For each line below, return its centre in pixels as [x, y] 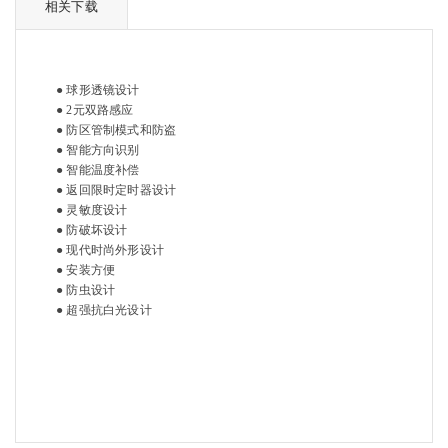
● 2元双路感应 [95, 110]
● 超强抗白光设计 [104, 310]
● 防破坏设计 [92, 230]
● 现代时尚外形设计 [110, 250]
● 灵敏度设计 [92, 210]
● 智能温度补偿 [98, 170]
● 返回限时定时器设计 [116, 190]
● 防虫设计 [86, 290]
